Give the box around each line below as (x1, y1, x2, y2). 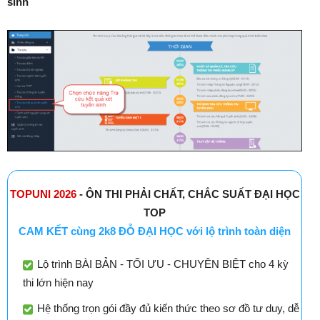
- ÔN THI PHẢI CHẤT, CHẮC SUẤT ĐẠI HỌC (76, 188, 300, 201)
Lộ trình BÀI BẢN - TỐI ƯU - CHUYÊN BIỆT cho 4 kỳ (37, 258, 289, 271)
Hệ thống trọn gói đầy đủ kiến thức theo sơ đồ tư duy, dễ (37, 302, 299, 315)
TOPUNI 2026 (9, 188, 76, 201)
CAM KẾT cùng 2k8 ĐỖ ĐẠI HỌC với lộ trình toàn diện (19, 225, 291, 238)
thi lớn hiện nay (23, 276, 94, 289)
